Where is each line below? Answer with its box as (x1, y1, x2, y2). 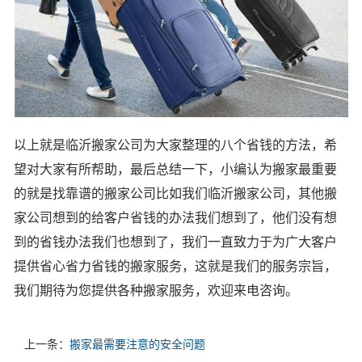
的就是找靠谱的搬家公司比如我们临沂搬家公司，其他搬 (14, 186, 337, 200)
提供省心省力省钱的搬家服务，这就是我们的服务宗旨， (14, 259, 337, 273)
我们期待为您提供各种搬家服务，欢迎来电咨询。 (14, 283, 298, 297)
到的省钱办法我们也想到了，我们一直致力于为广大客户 (14, 234, 337, 249)
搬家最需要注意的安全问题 (69, 337, 205, 351)
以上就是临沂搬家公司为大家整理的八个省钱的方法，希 (14, 137, 337, 152)
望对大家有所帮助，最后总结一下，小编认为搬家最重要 (14, 162, 337, 176)
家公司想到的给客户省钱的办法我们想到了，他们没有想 (14, 210, 337, 225)
